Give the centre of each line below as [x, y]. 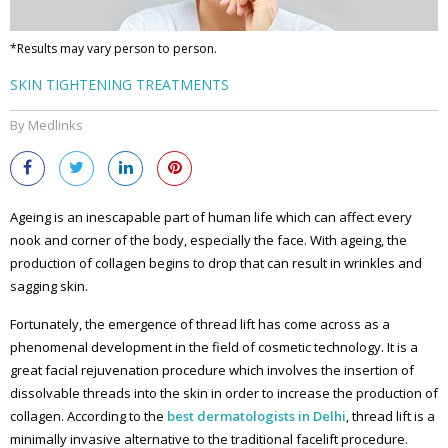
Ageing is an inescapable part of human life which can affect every [211, 217]
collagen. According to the [88, 416]
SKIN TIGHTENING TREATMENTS [119, 85]
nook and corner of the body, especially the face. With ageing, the [208, 240]
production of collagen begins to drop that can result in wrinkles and [216, 263]
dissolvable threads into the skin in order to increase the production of [224, 393]
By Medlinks [46, 125]
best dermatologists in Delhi [256, 416]
